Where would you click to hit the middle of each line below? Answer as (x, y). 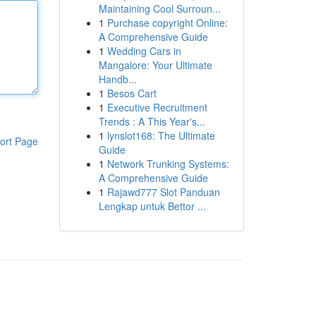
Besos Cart (132, 93)
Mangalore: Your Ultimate (155, 65)
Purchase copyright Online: (167, 23)
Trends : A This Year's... (152, 121)
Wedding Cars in (144, 51)
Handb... (117, 79)
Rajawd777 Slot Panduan (163, 192)
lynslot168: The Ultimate (161, 135)
